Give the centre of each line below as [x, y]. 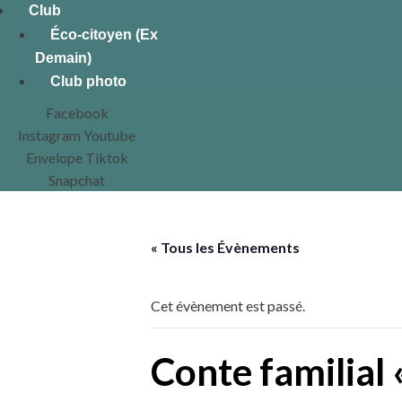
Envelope [54, 157]
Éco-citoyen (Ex [104, 35]
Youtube [110, 135]
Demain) [63, 58]
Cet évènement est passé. [228, 306]
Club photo [88, 81]
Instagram [50, 135]
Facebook [77, 113]
